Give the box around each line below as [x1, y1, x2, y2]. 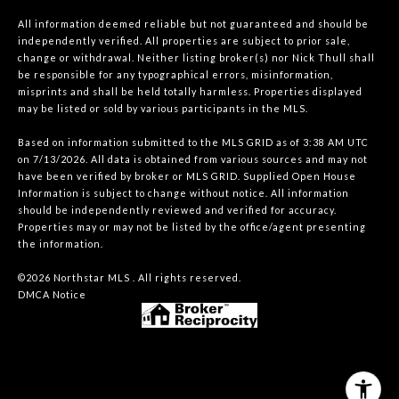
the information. [18, 237, 103, 249]
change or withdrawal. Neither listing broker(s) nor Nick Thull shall [18, 51, 375, 63]
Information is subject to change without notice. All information [18, 186, 349, 199]
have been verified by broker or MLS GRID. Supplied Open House [18, 169, 356, 182]
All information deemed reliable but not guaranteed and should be [18, 17, 369, 29]
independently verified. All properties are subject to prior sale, [18, 34, 350, 46]
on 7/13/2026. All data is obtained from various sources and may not [18, 152, 368, 165]
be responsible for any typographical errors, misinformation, [18, 68, 333, 80]
